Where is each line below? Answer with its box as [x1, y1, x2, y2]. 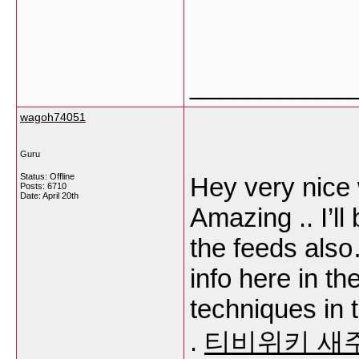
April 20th [42, 191, 79, 200]
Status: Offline [20, 171, 75, 181]
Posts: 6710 [20, 181, 67, 191]
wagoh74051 [20, 111, 86, 123]
